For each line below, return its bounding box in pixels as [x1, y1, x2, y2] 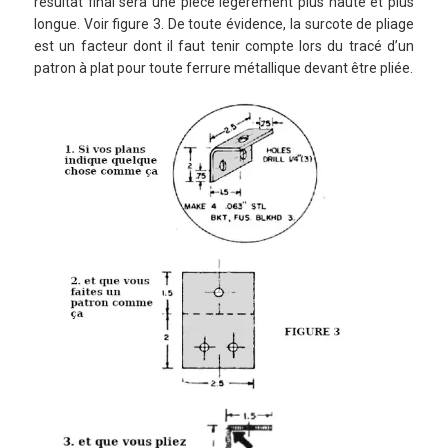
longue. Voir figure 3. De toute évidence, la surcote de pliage [34, 15, 414, 32]
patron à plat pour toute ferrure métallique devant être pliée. [34, 59, 413, 76]
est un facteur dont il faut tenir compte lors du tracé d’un [34, 37, 414, 54]
